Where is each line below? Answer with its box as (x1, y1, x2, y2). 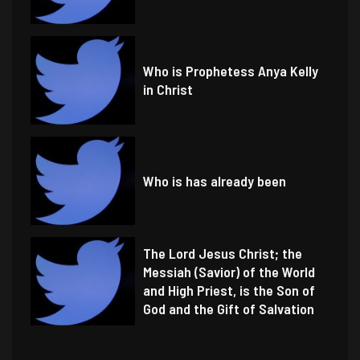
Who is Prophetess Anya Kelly (143, 62, 319, 80)
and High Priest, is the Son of (143, 281, 316, 300)
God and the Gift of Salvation (143, 300, 315, 318)
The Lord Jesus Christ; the (143, 244, 303, 263)
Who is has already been (143, 171, 287, 190)
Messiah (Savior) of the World (143, 263, 316, 281)
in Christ (143, 80, 194, 99)
